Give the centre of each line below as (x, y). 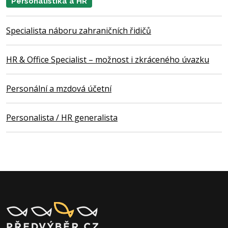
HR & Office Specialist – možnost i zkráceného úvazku (108, 60)
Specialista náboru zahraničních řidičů (79, 31)
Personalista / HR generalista (62, 118)
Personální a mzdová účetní (59, 89)
